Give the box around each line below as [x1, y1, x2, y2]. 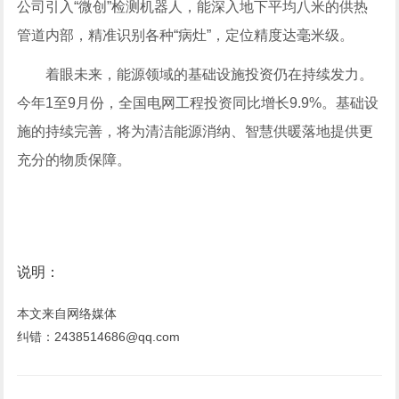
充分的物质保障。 [17, 151, 132, 167]
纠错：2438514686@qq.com [17, 329, 181, 344]
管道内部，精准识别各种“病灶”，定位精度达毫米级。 [17, 27, 354, 43]
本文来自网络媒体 [17, 305, 118, 321]
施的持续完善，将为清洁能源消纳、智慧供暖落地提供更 [17, 123, 374, 139]
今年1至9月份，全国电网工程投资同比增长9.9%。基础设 [17, 94, 379, 110]
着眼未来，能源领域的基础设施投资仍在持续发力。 [45, 66, 374, 82]
